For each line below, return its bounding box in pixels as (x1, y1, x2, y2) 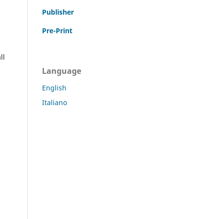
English (42, 83, 66, 92)
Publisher (42, 7, 74, 17)
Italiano (42, 97, 67, 107)
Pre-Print (42, 25, 72, 35)
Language (42, 65, 81, 76)
